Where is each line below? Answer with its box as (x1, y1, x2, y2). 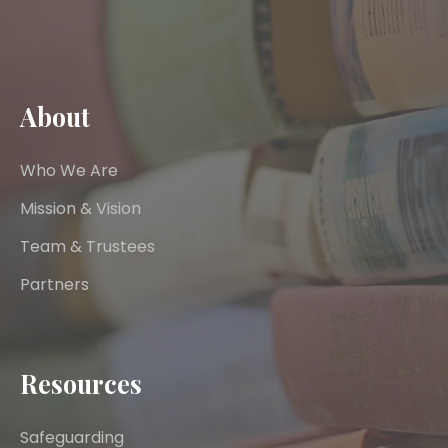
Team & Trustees (20, 235, 155, 258)
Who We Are (20, 159, 118, 182)
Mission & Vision (20, 197, 141, 220)
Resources (20, 367, 142, 400)
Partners (20, 273, 89, 296)
